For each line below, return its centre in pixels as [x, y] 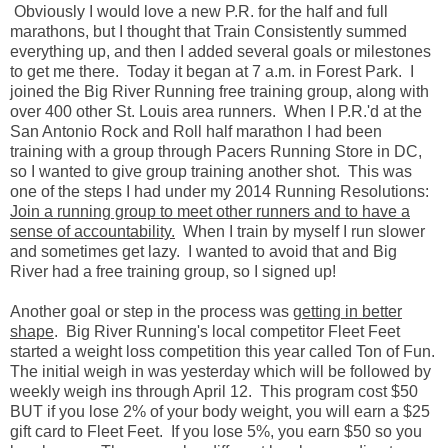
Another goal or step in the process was [151, 311]
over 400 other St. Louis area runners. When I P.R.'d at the [216, 111]
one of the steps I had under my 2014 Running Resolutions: [219, 191]
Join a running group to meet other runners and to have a [210, 211]
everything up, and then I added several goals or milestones [220, 51]
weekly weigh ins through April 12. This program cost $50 [214, 391]
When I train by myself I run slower [300, 231]
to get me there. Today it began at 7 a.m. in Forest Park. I [212, 71]
